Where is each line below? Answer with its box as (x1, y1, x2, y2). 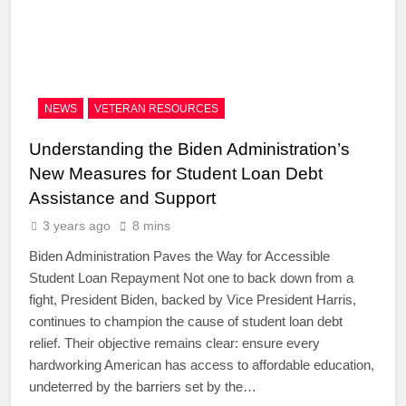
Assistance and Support (29, 188, 216, 208)
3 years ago (43, 217, 111, 233)
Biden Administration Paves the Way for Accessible (29, 247, 330, 264)
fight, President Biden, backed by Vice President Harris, (29, 291, 356, 307)
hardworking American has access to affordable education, (29, 356, 374, 372)
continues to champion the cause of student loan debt (29, 313, 343, 329)
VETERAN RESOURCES (94, 101, 218, 115)
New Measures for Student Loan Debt (29, 163, 323, 183)
